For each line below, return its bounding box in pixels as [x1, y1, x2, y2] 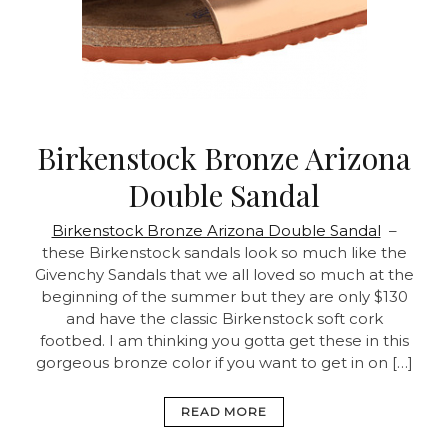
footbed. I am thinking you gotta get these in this [39, 330, 409, 350]
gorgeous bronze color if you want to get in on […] [35, 352, 413, 372]
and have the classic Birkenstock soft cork [65, 308, 383, 328]
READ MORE [180, 404, 268, 420]
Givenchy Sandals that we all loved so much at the [34, 264, 414, 284]
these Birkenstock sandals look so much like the [41, 242, 407, 262]
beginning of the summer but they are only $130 [40, 286, 408, 306]
